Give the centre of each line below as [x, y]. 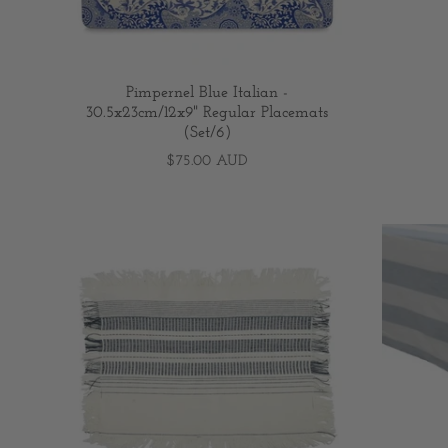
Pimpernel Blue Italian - [207, 93]
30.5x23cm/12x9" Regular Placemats [207, 113]
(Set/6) [207, 133]
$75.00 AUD [207, 162]
